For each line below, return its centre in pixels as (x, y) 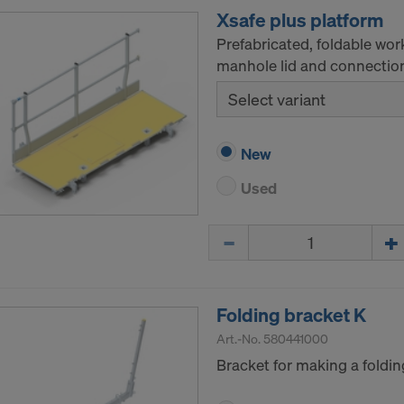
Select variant (277, 100)
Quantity (237, 234)
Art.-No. (240, 339)
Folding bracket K (291, 315)
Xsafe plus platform (300, 20)
